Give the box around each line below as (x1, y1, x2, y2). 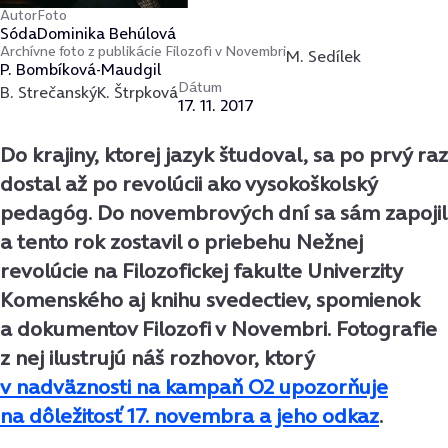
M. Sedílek (286, 45, 361, 68)
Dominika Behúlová (37, 22, 176, 45)
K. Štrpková (97, 81, 178, 104)
